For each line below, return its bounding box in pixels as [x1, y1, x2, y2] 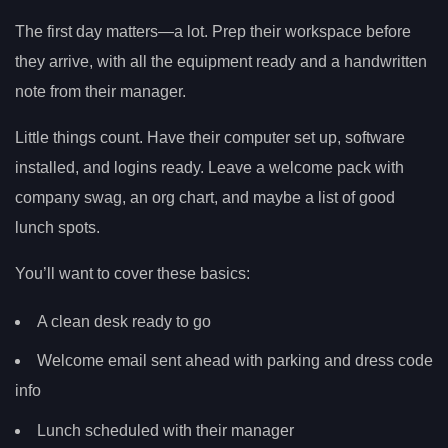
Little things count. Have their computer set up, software [15, 129, 405, 147]
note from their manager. [15, 83, 186, 101]
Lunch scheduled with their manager [37, 422, 294, 440]
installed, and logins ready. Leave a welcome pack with [15, 159, 404, 177]
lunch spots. [15, 219, 100, 237]
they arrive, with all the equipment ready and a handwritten [15, 53, 427, 71]
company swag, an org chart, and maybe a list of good [15, 189, 395, 207]
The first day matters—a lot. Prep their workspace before [15, 23, 411, 41]
